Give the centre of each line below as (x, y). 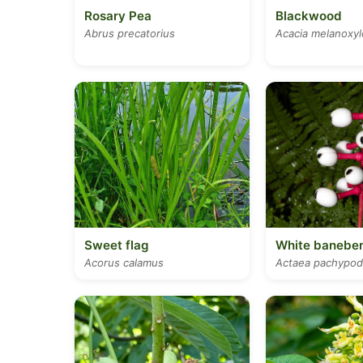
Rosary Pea (118, 16)
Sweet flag (117, 245)
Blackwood (309, 16)
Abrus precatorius (130, 33)
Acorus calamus (124, 263)
